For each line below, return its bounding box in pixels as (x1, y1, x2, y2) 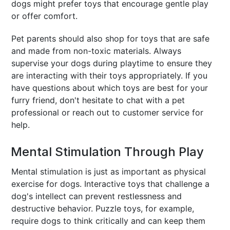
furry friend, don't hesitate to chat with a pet (11, 94, 185, 105)
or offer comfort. (11, 10, 78, 21)
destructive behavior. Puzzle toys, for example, (11, 203, 195, 214)
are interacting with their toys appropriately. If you (11, 70, 208, 81)
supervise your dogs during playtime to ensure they (11, 57, 213, 68)
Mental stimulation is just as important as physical (11, 166, 206, 177)
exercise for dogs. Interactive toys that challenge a (11, 178, 210, 189)
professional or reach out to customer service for (11, 107, 204, 118)
